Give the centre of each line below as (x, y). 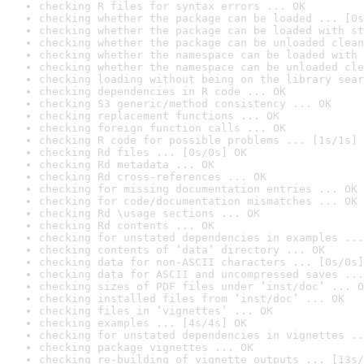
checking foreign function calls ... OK (162, 128)
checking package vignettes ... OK (146, 347)
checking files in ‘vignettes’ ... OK (156, 311)
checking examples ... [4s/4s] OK (143, 323)
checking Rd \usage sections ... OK (149, 213)
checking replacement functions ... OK (159, 116)
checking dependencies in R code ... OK (162, 91)
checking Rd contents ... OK (127, 225)
